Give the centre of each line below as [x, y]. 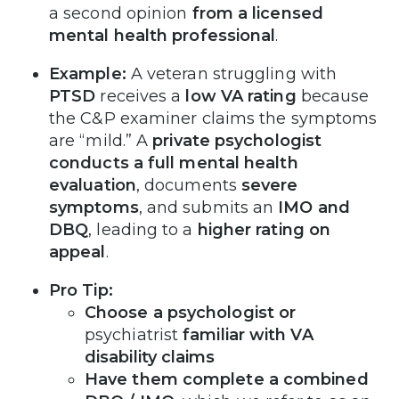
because [333, 96]
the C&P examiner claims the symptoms [213, 118]
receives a [141, 96]
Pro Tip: [81, 290]
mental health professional [163, 35]
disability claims [150, 357]
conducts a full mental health [174, 163]
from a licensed [257, 13]
